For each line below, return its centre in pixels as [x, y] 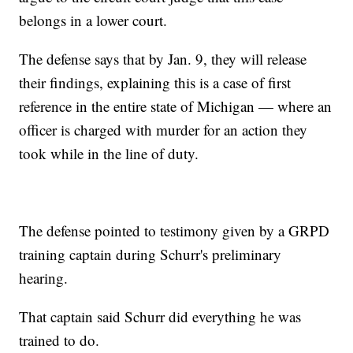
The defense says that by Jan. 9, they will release [163, 58]
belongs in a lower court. [93, 20]
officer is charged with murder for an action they [163, 129]
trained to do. [59, 340]
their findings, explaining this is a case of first [155, 82]
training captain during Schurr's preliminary [150, 254]
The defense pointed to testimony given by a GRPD [175, 230]
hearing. [44, 277]
